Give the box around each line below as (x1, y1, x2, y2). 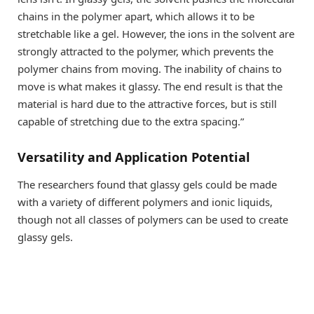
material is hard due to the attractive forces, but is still (18, 97, 277, 111)
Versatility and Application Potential (18, 148, 250, 165)
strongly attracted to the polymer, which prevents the (18, 44, 273, 59)
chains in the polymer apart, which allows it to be (18, 9, 254, 24)
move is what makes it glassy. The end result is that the (18, 79, 282, 94)
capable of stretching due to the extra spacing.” (18, 114, 244, 129)
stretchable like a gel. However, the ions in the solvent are (18, 27, 294, 41)
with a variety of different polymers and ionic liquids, (18, 195, 273, 210)
